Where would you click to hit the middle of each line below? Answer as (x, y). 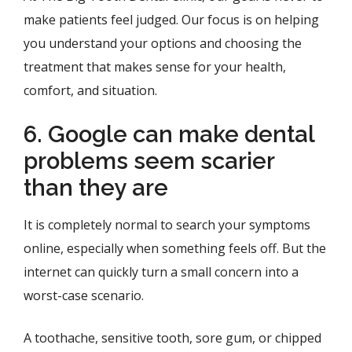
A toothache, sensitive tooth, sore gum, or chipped (172, 338)
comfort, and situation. (90, 90)
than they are (96, 188)
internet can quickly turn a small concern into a (161, 272)
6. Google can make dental (169, 134)
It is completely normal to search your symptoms (167, 225)
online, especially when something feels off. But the (175, 248)
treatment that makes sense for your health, (155, 67)
